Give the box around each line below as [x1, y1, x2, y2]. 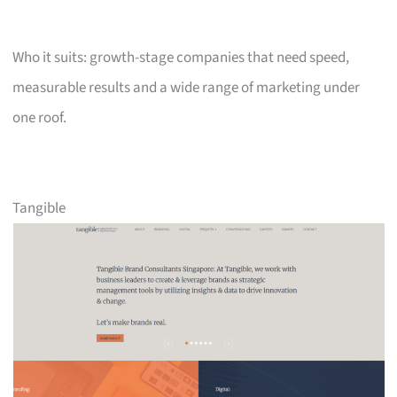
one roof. [12, 106, 67, 128]
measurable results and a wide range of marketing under [12, 76, 361, 98]
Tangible [12, 197, 66, 219]
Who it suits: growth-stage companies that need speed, [12, 46, 350, 68]
